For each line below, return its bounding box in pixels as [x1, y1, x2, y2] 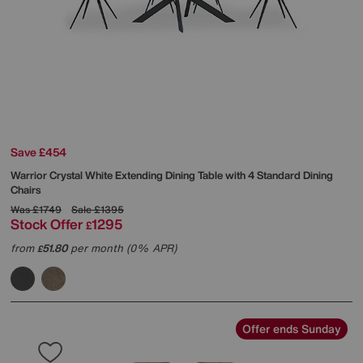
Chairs [11, 181, 41, 198]
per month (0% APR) [67, 240, 177, 256]
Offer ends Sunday [242, 319, 341, 337]
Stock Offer [11, 213, 83, 234]
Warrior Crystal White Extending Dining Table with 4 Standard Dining [11, 167, 333, 183]
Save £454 [11, 143, 66, 160]
